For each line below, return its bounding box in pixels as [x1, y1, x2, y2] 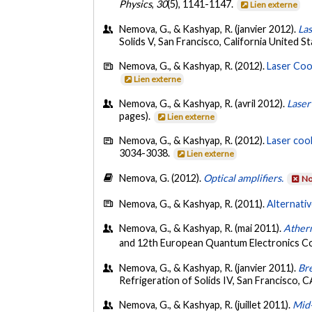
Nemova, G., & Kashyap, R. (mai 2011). [119, 222, 284, 235]
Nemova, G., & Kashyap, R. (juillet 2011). [119, 298, 293, 311]
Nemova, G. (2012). [119, 172, 204, 185]
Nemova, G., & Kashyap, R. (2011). [119, 197, 267, 210]
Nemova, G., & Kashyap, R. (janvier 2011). [119, 261, 299, 274]
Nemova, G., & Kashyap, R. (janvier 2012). [119, 22, 299, 35]
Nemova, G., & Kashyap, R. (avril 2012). [119, 97, 288, 109]
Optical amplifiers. [203, 172, 286, 185]
